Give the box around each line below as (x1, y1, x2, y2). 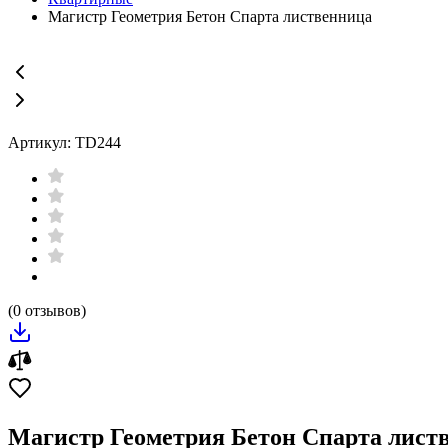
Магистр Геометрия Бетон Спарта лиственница (48, 8, 372, 25)
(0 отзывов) (8, 302, 86, 319)
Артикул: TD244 (8, 134, 121, 151)
